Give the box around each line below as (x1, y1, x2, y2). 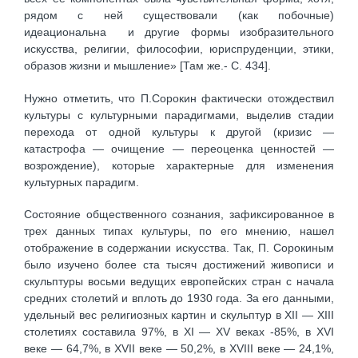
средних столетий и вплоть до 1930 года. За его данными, (24, 292, 334, 305)
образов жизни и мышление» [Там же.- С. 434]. (24, 59, 271, 73)
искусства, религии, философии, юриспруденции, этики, (24, 42, 334, 56)
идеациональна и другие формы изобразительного (24, 26, 334, 39)
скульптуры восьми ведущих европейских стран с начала (24, 275, 334, 288)
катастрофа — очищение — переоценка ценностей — (24, 141, 334, 155)
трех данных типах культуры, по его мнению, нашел (24, 225, 334, 238)
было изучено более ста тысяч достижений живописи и (24, 258, 334, 272)
